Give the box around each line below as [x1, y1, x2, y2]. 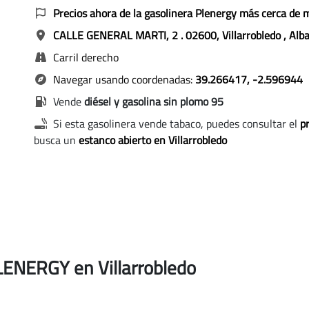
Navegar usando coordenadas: [50, 71, 195, 88]
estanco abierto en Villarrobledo [78, 132, 227, 148]
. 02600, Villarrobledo [180, 27, 283, 43]
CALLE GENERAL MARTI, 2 [50, 27, 181, 43]
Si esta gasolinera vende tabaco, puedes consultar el [50, 115, 300, 132]
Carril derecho [50, 49, 119, 66]
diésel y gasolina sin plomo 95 [83, 93, 223, 110]
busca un [33, 132, 79, 148]
